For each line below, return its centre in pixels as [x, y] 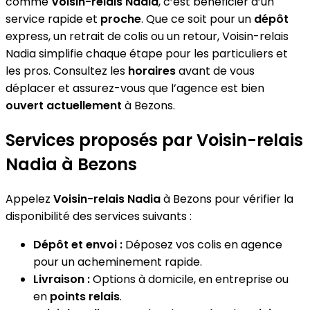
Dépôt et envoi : [78, 244]
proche [121, 19]
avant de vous [215, 71]
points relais [85, 296]
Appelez [29, 199]
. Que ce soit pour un [198, 19]
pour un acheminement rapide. [118, 262]
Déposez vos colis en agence [202, 244]
